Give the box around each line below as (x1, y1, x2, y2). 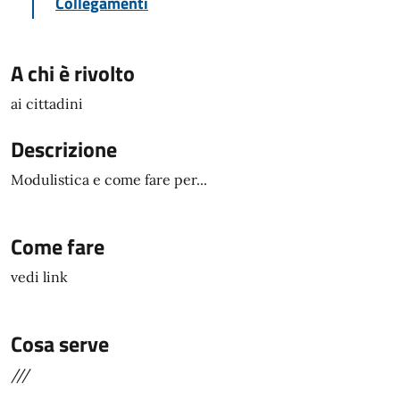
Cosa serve (11, 328, 109, 360)
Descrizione (11, 133, 117, 165)
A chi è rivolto (11, 57, 135, 89)
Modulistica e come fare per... (11, 171, 207, 188)
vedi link (11, 268, 68, 286)
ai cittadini (11, 95, 83, 112)
